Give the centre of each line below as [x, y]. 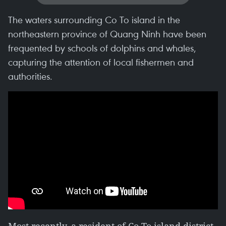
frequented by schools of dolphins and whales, [102, 48]
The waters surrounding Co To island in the [94, 19]
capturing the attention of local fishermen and [101, 62]
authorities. [30, 76]
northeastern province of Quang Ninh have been [107, 34]
